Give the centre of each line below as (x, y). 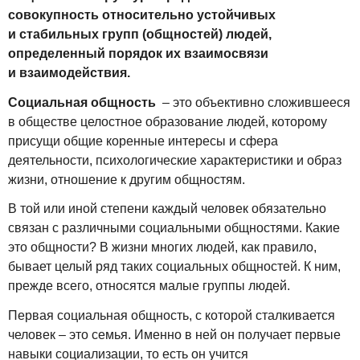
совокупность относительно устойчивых (142, 14)
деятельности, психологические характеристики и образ (175, 160)
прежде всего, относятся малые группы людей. (149, 286)
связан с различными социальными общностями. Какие (174, 228)
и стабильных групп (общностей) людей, (140, 34)
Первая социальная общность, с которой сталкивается (172, 316)
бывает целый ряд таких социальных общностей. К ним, (174, 267)
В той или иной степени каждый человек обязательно (167, 209)
